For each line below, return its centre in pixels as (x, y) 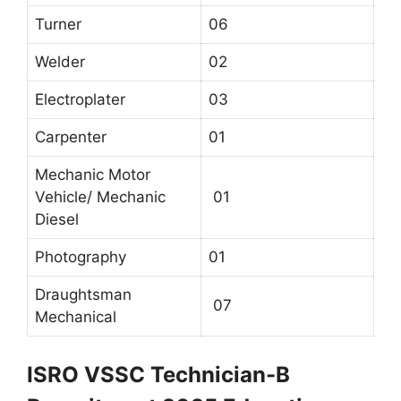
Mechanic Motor (93, 174)
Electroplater (80, 99)
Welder (60, 61)
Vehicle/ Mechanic (100, 196)
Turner (58, 24)
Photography (81, 256)
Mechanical (76, 316)
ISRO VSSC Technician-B (158, 375)
